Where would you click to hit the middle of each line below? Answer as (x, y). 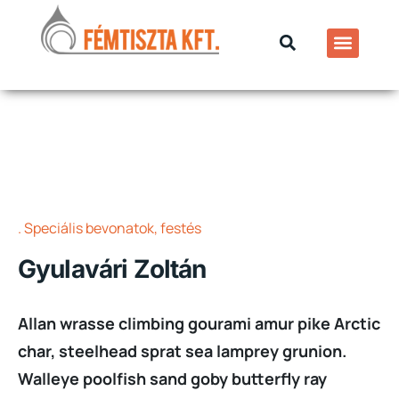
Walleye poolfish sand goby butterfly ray (172, 379)
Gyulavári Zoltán (112, 269)
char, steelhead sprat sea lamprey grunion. (182, 351)
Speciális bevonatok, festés (113, 228)
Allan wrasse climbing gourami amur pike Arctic (199, 324)
